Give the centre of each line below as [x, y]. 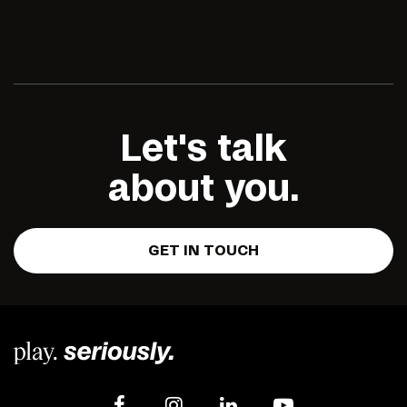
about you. [203, 190]
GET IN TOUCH [203, 251]
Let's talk [203, 150]
